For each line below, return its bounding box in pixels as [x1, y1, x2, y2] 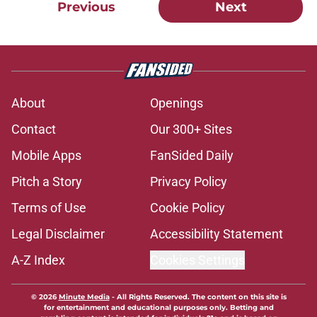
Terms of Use [11, 200, 86, 216]
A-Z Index [11, 253, 65, 268]
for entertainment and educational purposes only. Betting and [43, 303, 274, 313]
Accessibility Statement [150, 226, 283, 242]
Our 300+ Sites [150, 122, 232, 137]
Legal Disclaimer [11, 226, 105, 242]
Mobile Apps [11, 148, 81, 163]
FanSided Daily [150, 148, 234, 163]
